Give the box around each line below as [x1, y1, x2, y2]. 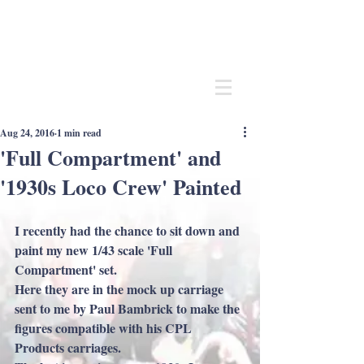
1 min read [57, 126, 102, 140]
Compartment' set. [15, 260, 117, 279]
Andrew [8, 8, 58, 29]
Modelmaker [8, 50, 88, 71]
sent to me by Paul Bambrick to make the [15, 299, 243, 318]
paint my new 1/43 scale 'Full [15, 240, 175, 259]
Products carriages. [15, 338, 121, 357]
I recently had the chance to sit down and [15, 221, 243, 240]
